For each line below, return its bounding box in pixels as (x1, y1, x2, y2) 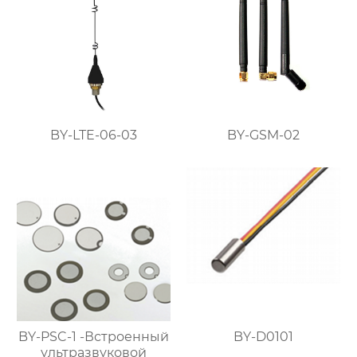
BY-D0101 (233, 329, 293, 345)
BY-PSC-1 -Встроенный (18, 329, 170, 345)
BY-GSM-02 (226, 127, 300, 143)
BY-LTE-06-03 (50, 127, 138, 143)
